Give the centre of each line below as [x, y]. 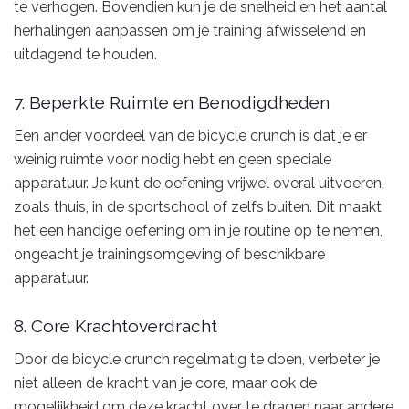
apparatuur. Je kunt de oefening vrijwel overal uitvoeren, [199, 183]
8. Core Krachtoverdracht [115, 326]
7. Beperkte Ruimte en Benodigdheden [172, 103]
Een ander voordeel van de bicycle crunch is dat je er [190, 135]
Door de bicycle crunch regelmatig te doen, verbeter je [197, 359]
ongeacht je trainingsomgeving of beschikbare [169, 254]
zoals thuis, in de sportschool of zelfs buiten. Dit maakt [198, 206]
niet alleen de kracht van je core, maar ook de [165, 383]
